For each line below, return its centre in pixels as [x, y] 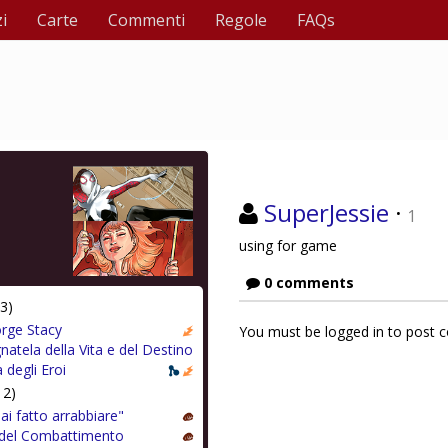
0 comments [307, 282]
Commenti [146, 20]
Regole [241, 20]
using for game [288, 245]
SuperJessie [326, 212]
